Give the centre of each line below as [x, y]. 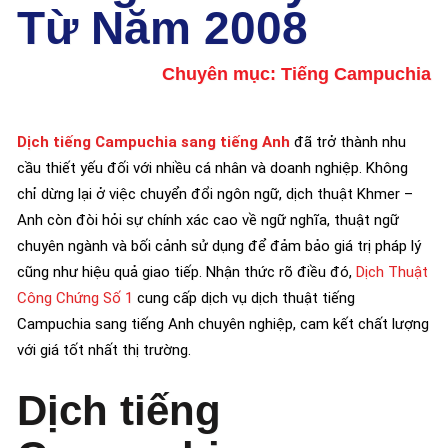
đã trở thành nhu [348, 142]
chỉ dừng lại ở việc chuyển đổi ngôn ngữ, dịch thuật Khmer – [215, 194]
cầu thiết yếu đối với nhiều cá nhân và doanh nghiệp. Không [212, 168]
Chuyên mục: [221, 74]
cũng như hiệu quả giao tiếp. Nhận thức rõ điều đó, [186, 272]
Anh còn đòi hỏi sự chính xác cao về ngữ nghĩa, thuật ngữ [208, 220]
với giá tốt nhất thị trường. [104, 350]
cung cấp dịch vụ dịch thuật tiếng [244, 298]
